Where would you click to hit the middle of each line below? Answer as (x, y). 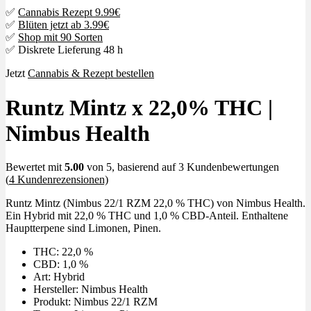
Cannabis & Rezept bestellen (91, 74)
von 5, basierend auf (131, 167)
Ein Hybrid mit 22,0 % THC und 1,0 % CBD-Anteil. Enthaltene (147, 215)
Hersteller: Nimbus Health (91, 289)
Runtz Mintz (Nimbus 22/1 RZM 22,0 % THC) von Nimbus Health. (155, 203)
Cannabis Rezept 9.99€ (69, 12)
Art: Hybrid (59, 276)
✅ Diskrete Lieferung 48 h (64, 50)
